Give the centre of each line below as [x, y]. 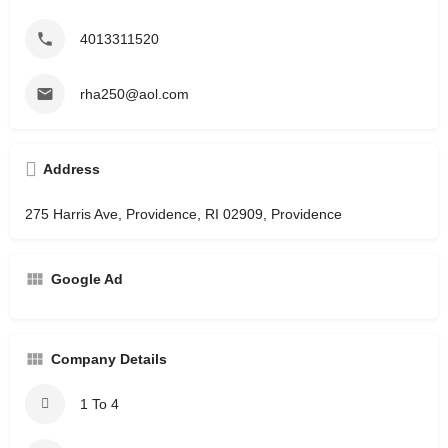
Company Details [109, 358]
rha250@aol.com [134, 93]
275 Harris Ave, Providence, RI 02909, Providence [183, 213]
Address [71, 168]
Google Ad [87, 278]
